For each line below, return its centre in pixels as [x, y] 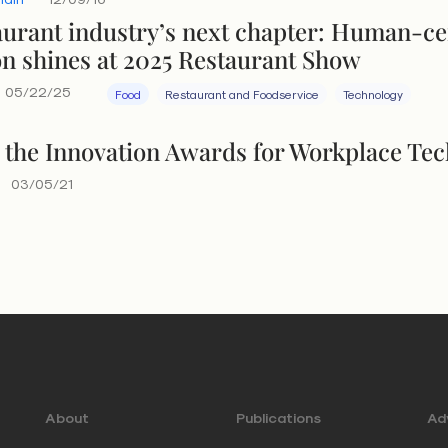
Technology [373, 94]
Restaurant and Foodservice [242, 94]
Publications [278, 417]
